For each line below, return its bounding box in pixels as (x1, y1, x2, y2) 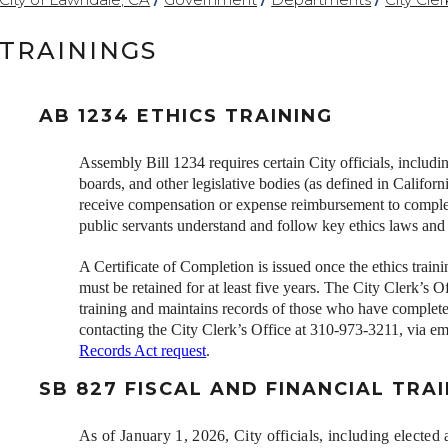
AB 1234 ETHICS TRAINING (39, 105, 334, 128)
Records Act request (79, 342, 207, 360)
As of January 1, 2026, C (79, 427, 246, 445)
